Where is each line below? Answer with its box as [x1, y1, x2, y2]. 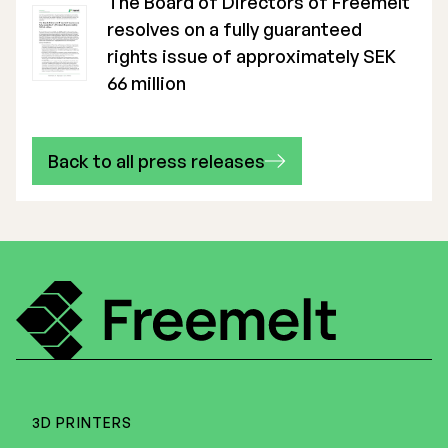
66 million [107, 72, 186, 94]
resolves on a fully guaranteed [107, 18, 362, 40]
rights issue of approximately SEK [107, 45, 396, 67]
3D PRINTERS [32, 413, 133, 431]
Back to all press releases [48, 150, 265, 172]
